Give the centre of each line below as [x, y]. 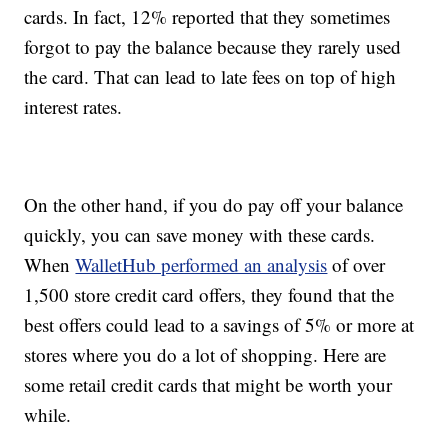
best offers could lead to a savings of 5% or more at [219, 325]
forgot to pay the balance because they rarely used [213, 47]
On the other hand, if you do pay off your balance [214, 205]
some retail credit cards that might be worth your [208, 385]
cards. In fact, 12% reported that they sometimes [207, 17]
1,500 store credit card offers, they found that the [209, 295]
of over [356, 265]
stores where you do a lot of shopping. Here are [205, 355]
